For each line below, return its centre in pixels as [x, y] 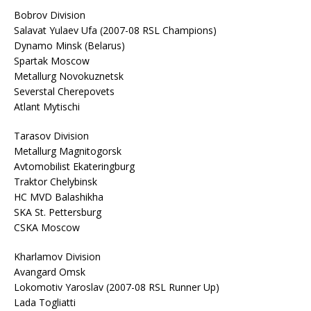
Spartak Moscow [52, 61]
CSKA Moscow [47, 227]
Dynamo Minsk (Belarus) [69, 45]
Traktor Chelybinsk [56, 182]
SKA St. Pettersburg [58, 212]
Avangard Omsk [50, 272]
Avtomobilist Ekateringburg [74, 166]
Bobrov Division [50, 15]
